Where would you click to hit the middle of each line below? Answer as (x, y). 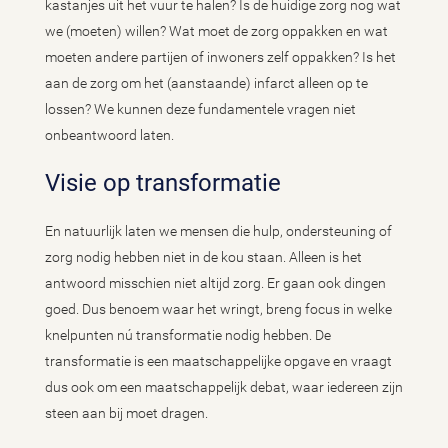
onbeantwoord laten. (111, 135)
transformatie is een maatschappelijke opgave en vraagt (218, 361)
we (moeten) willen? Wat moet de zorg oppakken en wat (216, 31)
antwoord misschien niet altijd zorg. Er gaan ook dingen (215, 283)
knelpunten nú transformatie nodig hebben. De (188, 335)
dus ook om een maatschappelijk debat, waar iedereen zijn (224, 387)
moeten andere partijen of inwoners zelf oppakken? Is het (220, 57)
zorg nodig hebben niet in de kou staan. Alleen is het (203, 257)
